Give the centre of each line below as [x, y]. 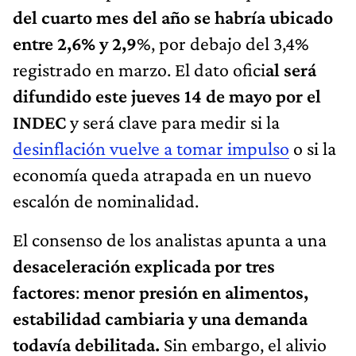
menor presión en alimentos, [196, 292]
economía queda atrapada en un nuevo [162, 174]
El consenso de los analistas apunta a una [170, 239]
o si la [313, 148]
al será [291, 69]
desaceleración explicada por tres [144, 265]
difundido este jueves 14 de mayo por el [167, 95]
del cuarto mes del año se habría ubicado [173, 17]
